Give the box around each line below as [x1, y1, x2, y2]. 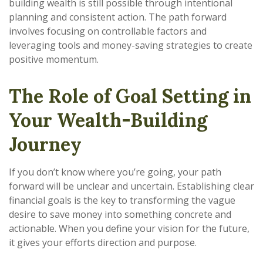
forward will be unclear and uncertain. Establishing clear [9, 180, 254, 193]
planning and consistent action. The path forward [9, 11, 227, 23]
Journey [9, 132, 82, 156]
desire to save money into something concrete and [9, 208, 231, 221]
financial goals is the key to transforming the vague [9, 194, 235, 207]
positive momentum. [9, 53, 99, 66]
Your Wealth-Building [9, 108, 207, 132]
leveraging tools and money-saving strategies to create [9, 39, 252, 52]
